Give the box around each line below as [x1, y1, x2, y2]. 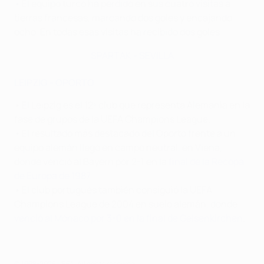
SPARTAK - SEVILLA [90, 48, 174, 62]
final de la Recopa [169, 154, 244, 168]
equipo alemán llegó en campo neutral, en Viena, [14, 140, 222, 154]
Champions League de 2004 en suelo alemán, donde [14, 197, 237, 210]
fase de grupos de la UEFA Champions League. [14, 112, 210, 126]
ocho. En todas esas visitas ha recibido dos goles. [14, 25, 222, 38]
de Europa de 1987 [14, 169, 90, 182]
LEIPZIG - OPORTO [14, 75, 94, 89]
